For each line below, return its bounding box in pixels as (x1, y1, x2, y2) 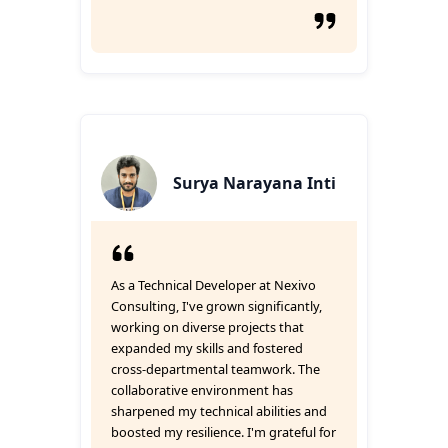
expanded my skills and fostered (111, 339, 303, 357)
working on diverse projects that (111, 318, 304, 336)
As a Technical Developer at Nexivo (111, 276, 316, 294)
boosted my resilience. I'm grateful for (111, 423, 336, 441)
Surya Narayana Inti (173, 172, 336, 194)
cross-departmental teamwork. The (111, 360, 320, 378)
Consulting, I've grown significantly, (111, 297, 322, 315)
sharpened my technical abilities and (111, 402, 327, 420)
